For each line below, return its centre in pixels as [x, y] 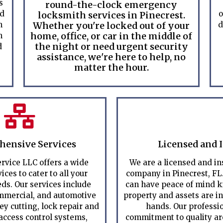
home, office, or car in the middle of [111, 36]
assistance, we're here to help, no [111, 57]
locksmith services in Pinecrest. [111, 15]
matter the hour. [111, 67]
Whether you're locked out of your [111, 26]
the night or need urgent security [111, 47]
